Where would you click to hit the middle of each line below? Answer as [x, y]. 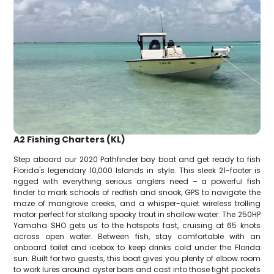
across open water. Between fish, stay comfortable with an [137, 237]
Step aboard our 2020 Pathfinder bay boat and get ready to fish [137, 160]
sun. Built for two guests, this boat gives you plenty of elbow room [137, 259]
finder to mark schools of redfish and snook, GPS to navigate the [137, 193]
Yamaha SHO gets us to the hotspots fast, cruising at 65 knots [137, 226]
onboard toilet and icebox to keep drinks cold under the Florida [137, 248]
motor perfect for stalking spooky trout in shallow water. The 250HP [137, 215]
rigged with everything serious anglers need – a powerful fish [137, 182]
